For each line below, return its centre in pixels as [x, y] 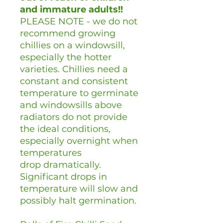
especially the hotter [66, 57]
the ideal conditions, [65, 129]
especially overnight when [79, 141]
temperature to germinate [79, 93]
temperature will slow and [79, 189]
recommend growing [68, 34]
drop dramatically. [60, 165]
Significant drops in [63, 177]
